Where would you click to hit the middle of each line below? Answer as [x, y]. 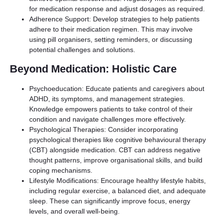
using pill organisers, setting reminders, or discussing [111, 39]
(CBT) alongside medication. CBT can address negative [115, 150]
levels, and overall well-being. [74, 211]
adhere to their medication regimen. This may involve [111, 29]
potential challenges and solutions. [82, 50]
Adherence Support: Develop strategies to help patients [114, 19]
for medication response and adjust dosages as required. [117, 9]
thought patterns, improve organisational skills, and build [116, 160]
